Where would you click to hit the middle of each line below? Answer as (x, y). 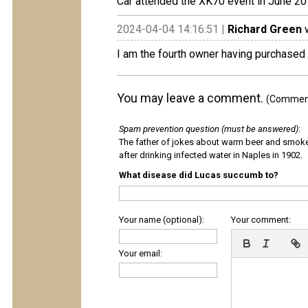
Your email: (141, 253)
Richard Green (265, 29)
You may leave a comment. (191, 98)
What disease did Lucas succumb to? (199, 175)
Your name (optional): (162, 220)
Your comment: (261, 220)
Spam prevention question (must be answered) (209, 129)
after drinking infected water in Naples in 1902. (211, 155)
